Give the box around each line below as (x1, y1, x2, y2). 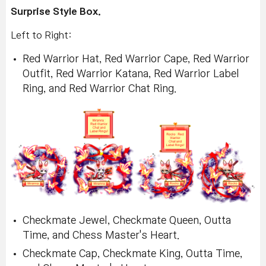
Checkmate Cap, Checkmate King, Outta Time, (23, 249, 242, 259)
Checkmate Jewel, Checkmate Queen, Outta (23, 216, 231, 226)
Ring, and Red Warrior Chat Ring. (23, 84, 176, 94)
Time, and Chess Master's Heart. (23, 230, 179, 241)
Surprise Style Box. (11, 7, 101, 16)
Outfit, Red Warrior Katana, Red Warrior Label (23, 69, 239, 79)
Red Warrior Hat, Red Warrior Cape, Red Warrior (23, 54, 249, 64)
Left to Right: (11, 30, 72, 40)
